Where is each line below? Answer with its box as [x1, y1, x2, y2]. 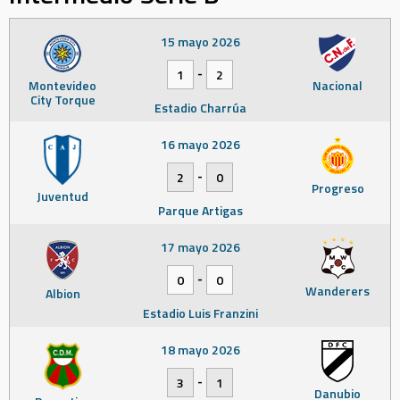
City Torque [29, 89, 96, 109]
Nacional [312, 75, 362, 95]
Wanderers [305, 280, 370, 300]
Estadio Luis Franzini [142, 303, 258, 322]
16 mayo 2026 [160, 134, 240, 154]
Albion [45, 283, 80, 303]
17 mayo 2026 [160, 237, 240, 256]
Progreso [311, 178, 364, 197]
